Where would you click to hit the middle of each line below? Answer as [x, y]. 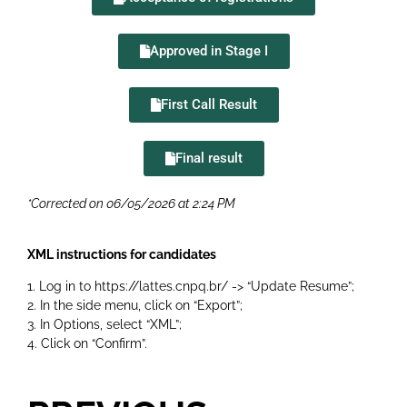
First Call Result [208, 105]
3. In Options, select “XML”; [104, 325]
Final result [208, 159]
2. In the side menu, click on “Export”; [135, 306]
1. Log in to [61, 287]
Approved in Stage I [208, 51]
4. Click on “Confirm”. [87, 344]
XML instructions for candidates [122, 254]
